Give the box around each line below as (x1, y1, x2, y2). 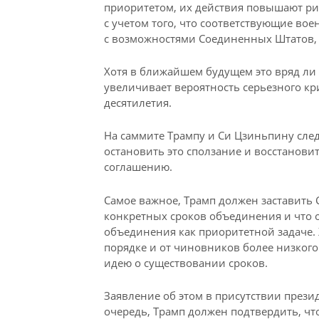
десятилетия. (103, 95, 172, 110)
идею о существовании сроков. (103, 255, 268, 270)
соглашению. (103, 159, 172, 174)
